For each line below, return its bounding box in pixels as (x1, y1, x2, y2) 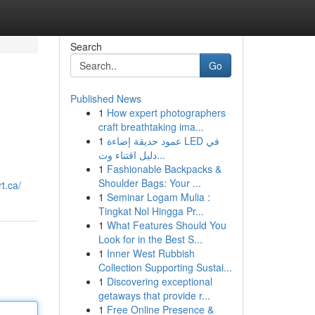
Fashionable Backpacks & (106, 162, 221, 176)
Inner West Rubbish (106, 246, 195, 260)
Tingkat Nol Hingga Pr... (98, 204, 204, 218)
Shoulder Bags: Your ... (98, 176, 201, 190)
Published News (70, 91, 141, 105)
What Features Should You (106, 218, 226, 232)
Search (70, 39, 102, 53)
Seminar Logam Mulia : (106, 190, 210, 204)
